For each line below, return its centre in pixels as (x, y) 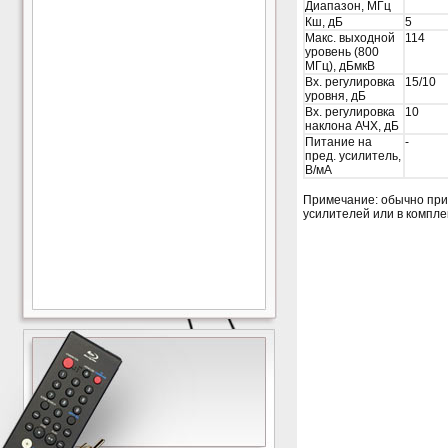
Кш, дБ (324, 22)
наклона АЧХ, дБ (352, 126)
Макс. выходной (350, 38)
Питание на (338, 142)
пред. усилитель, (353, 156)
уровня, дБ (335, 96)
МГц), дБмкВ (340, 66)
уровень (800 (342, 52)
